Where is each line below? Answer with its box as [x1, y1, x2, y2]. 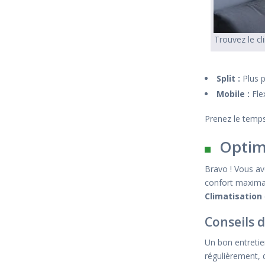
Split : [216, 73, 240, 84]
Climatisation [205, 190, 262, 202]
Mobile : [216, 88, 250, 99]
